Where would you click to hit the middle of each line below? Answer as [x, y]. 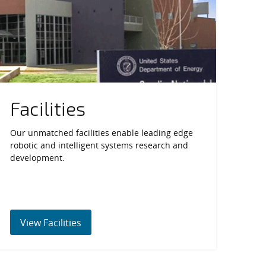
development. [38, 157]
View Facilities [51, 223]
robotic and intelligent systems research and [99, 145]
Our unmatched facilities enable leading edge [102, 132]
